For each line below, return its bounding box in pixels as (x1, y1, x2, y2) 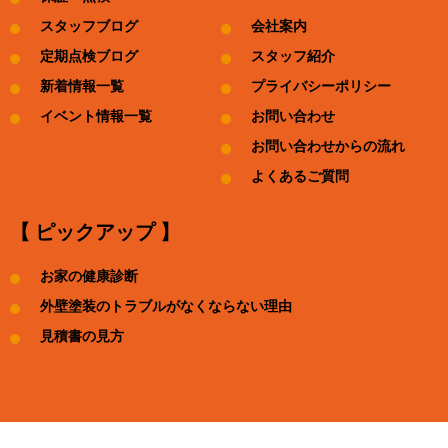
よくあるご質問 (251, 169, 349, 185)
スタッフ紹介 (251, 49, 335, 65)
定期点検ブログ (40, 49, 138, 65)
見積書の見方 (40, 329, 124, 345)
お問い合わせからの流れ (251, 139, 405, 155)
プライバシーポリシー (251, 79, 391, 95)
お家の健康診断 (40, 269, 138, 285)
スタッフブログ (40, 19, 138, 35)
